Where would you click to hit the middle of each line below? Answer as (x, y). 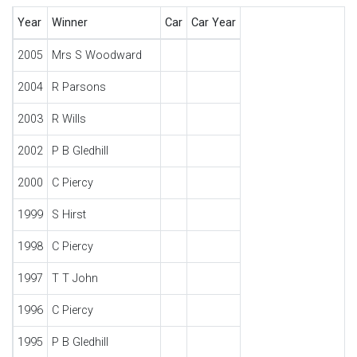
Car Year (213, 23)
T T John (75, 279)
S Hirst (69, 215)
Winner (69, 23)
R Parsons (78, 87)
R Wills (69, 119)
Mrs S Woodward (96, 55)
